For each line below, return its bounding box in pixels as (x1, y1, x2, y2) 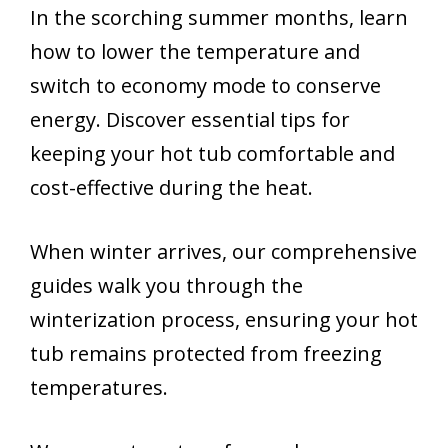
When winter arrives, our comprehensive (30, 238, 417, 266)
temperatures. (30, 374, 168, 402)
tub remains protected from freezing (30, 340, 382, 368)
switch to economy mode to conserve (30, 72, 381, 100)
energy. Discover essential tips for (30, 106, 350, 134)
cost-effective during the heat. (30, 174, 313, 202)
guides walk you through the (30, 272, 303, 300)
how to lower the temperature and (30, 38, 360, 66)
